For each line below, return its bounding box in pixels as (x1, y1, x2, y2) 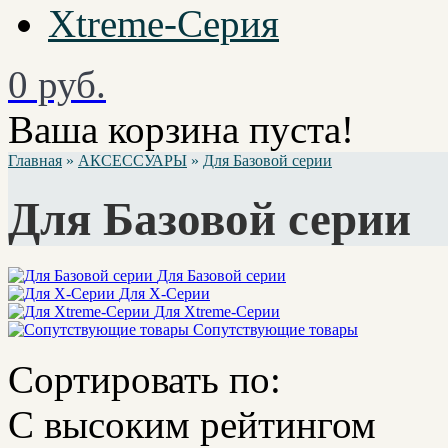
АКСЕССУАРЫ (78, 152, 187, 170)
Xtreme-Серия (48, 2, 279, 46)
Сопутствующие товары (193, 321, 358, 339)
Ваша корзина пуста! (8, 108, 354, 152)
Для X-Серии (119, 285, 210, 303)
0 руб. (8, 63, 106, 107)
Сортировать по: (8, 358, 281, 402)
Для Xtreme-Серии (154, 303, 280, 321)
